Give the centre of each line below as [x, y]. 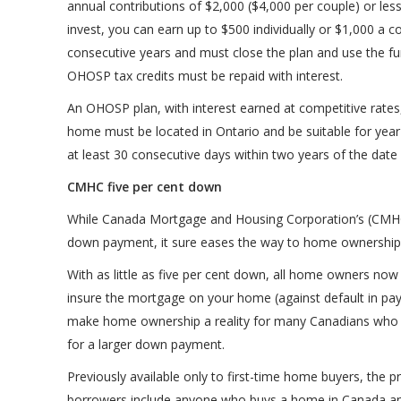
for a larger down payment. [145, 345]
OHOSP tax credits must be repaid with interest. [205, 76]
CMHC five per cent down [144, 187]
